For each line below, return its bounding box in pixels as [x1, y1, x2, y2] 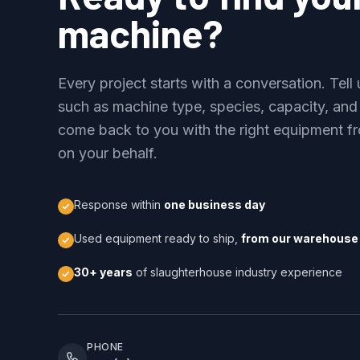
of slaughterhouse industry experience [133, 264, 342, 279]
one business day [164, 197, 265, 211]
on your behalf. [58, 144, 157, 162]
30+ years [74, 264, 133, 279]
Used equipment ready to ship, [74, 231, 241, 245]
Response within [74, 197, 164, 211]
